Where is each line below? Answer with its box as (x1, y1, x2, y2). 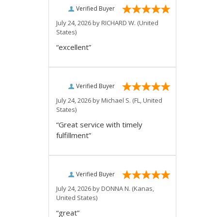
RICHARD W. (101, 18, 136, 27)
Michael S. (101, 96, 131, 105)
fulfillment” (56, 130, 91, 140)
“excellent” (56, 42, 91, 52)
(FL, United (131, 96, 162, 105)
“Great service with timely (56, 120, 142, 129)
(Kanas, (130, 184, 154, 193)
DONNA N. (101, 184, 130, 193)
